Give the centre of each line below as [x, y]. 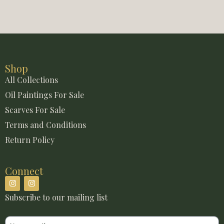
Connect [24, 170]
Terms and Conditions [45, 124]
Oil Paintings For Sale [44, 94]
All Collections [31, 79]
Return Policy [30, 139]
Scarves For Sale [35, 109]
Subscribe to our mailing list [56, 197]
